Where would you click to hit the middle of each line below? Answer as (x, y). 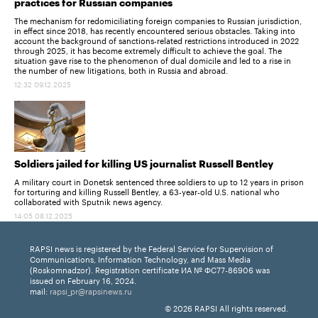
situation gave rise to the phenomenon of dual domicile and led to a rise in (153, 59)
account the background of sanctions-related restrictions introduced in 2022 (157, 39)
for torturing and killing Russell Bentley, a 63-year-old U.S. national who (147, 191)
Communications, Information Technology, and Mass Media (140, 259)
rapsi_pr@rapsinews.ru (91, 291)
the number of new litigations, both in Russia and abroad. (121, 69)
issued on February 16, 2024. (83, 280)
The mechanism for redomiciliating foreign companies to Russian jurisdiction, (158, 20)
